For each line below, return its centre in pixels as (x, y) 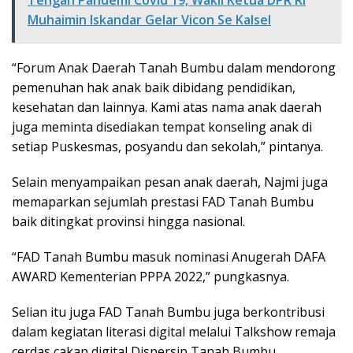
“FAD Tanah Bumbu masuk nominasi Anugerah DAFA (169, 257)
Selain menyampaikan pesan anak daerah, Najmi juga (170, 182)
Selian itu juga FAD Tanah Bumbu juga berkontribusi (168, 312)
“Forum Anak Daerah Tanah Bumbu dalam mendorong (174, 68)
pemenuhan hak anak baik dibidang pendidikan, (154, 88)
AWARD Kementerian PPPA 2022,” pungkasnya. (150, 277)
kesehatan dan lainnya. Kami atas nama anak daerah (167, 108)
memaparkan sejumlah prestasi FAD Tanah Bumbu (163, 202)
